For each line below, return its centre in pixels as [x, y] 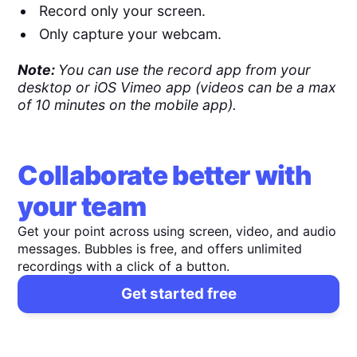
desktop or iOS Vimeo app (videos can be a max [177, 88]
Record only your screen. [124, 10]
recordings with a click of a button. [124, 266]
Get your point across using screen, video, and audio [177, 231]
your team [82, 206]
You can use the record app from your [185, 70]
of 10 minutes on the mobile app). [127, 105]
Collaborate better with [165, 175]
